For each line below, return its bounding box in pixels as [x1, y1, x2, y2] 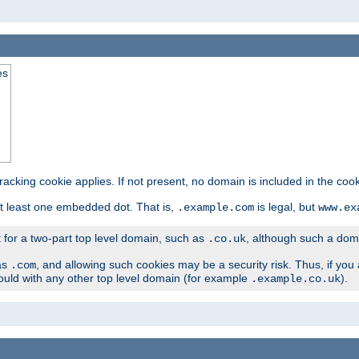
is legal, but [254, 200, 318, 214]
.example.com [177, 201, 254, 215]
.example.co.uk [251, 272, 341, 286]
